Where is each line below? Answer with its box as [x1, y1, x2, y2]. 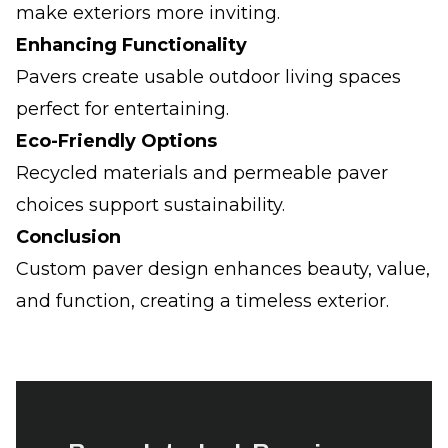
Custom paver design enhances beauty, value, [16, 258, 430, 280]
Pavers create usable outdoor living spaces [16, 66, 401, 88]
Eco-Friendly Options [16, 130, 217, 152]
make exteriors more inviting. [16, 2, 280, 24]
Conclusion [16, 226, 121, 248]
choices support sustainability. [16, 194, 285, 216]
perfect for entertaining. [16, 98, 229, 120]
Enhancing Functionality [16, 34, 247, 56]
